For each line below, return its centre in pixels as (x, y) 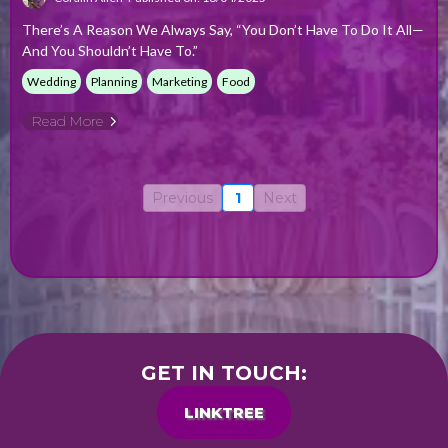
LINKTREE (224, 412)
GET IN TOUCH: (224, 373)
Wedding (51, 81)
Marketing (179, 81)
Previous (182, 198)
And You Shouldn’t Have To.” (110, 50)
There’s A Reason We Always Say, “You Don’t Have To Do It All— (223, 29)
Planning (114, 81)
